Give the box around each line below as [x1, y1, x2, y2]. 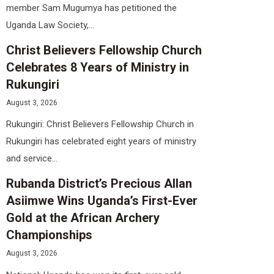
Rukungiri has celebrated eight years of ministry [6, 136, 196, 147]
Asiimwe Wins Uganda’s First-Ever [6, 193, 198, 209]
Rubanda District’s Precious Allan [6, 176, 192, 191]
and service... [6, 153, 60, 165]
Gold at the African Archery [6, 210, 160, 226]
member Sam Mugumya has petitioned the [6, 2, 177, 13]
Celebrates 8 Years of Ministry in [6, 59, 189, 75]
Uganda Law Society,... [6, 19, 97, 31]
